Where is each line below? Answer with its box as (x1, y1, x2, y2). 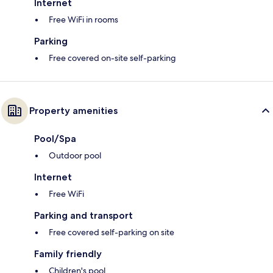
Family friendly (34, 248, 102, 260)
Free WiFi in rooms (49, 14, 118, 26)
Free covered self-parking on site (49, 227, 174, 238)
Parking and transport (34, 210, 133, 222)
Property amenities (29, 105, 118, 117)
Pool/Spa (34, 133, 76, 145)
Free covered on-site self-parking (49, 52, 176, 64)
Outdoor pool (49, 150, 101, 161)
